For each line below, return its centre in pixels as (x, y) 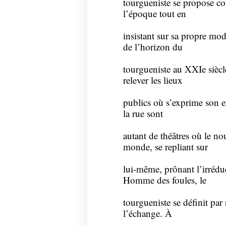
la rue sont (143, 114)
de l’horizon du (153, 47)
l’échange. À (147, 213)
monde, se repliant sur (165, 147)
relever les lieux (153, 80)
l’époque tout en (154, 14)
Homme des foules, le (164, 180)
